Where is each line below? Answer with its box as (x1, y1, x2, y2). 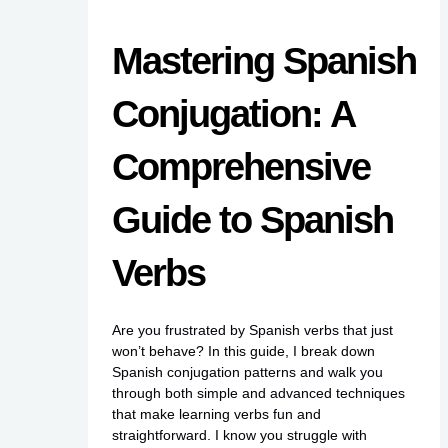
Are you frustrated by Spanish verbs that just (111, 321, 393, 338)
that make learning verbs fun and (111, 405, 321, 422)
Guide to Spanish (111, 198, 393, 241)
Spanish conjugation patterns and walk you (111, 363, 383, 380)
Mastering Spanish (111, 39, 416, 82)
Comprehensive (111, 145, 370, 188)
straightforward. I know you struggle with (111, 426, 367, 443)
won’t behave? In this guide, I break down (111, 342, 375, 359)
